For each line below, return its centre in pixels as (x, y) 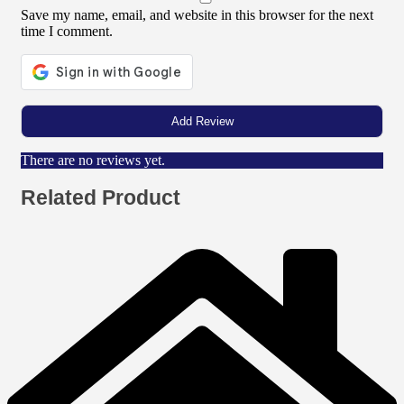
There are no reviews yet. (93, 161)
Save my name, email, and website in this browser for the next (197, 15)
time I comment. (67, 32)
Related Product (101, 198)
